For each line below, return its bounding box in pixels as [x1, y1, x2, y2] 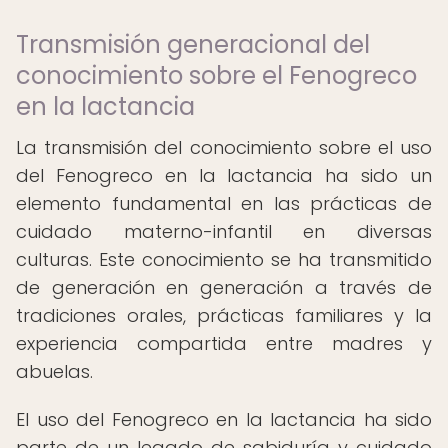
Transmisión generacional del [16, 28, 370, 61]
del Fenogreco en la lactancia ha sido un [16, 163, 432, 188]
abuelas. [16, 359, 93, 384]
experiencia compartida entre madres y [16, 331, 432, 356]
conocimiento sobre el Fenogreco [16, 59, 417, 92]
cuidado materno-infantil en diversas [16, 219, 432, 244]
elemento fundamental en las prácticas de [16, 191, 432, 216]
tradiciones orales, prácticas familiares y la [16, 303, 432, 328]
